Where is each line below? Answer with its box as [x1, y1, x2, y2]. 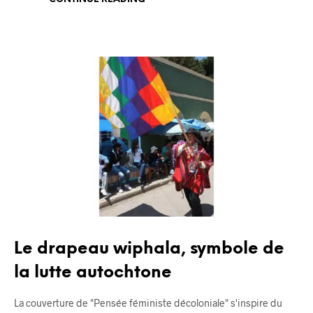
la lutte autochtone [14, 264, 172, 282]
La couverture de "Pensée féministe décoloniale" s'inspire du [14, 297, 282, 310]
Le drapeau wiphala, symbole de [14, 240, 284, 259]
